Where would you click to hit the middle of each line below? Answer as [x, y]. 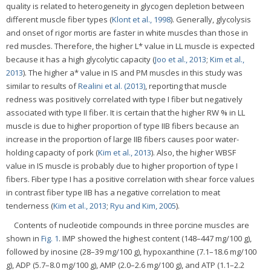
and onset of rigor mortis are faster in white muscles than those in [127, 32]
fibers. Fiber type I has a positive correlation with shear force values [130, 179]
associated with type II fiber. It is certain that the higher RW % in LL [126, 112]
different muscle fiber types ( [59, 19]
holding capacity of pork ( [52, 152]
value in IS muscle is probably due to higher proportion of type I [122, 165]
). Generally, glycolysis [211, 19]
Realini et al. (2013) [112, 86]
